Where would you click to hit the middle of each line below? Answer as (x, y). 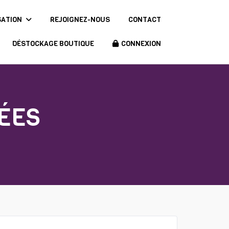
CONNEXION (141, 44)
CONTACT (144, 20)
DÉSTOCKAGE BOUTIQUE (53, 44)
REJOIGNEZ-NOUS (80, 20)
